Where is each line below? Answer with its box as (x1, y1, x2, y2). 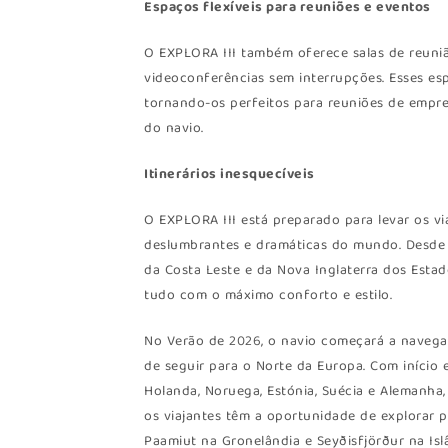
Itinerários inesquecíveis (144, 162, 315, 187)
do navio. (144, 116, 204, 141)
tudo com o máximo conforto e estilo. (144, 283, 393, 308)
